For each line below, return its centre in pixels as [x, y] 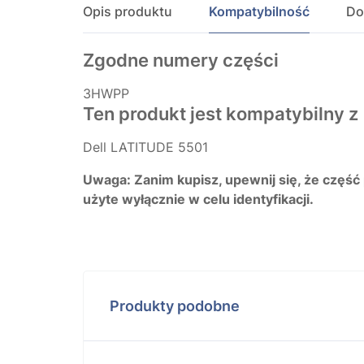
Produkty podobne [175, 305]
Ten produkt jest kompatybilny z [221, 113]
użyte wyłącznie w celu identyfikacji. [198, 199]
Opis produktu [128, 11]
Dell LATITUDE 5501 [145, 147]
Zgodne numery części [181, 60]
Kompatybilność [259, 11]
